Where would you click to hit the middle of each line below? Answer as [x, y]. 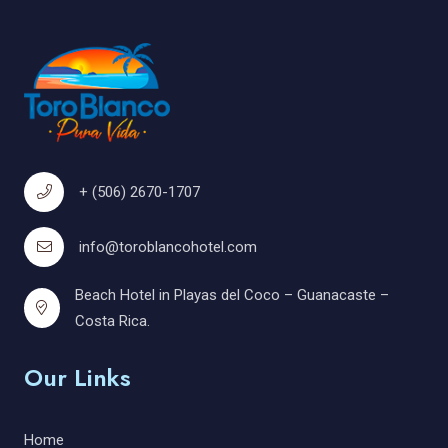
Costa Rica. [112, 320]
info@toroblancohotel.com [168, 246]
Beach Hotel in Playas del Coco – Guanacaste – [231, 294]
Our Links [77, 377]
